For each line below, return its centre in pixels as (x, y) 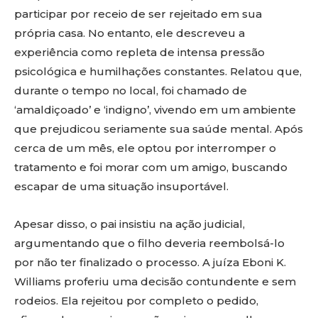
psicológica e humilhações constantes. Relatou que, (158, 71)
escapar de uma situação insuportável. (121, 186)
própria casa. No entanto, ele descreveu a (130, 33)
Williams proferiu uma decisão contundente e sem (155, 281)
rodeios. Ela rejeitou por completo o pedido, (136, 301)
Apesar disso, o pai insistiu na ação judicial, (130, 224)
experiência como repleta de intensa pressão (139, 52)
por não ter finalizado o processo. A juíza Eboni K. (150, 262)
